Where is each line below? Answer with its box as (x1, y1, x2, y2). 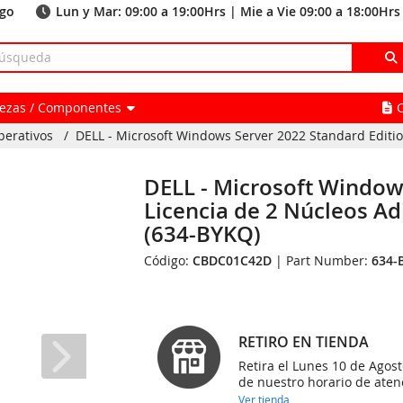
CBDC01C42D (193, 252, 273, 269)
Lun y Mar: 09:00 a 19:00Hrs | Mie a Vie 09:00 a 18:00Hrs (56, 3, 400, 20)
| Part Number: (272, 252, 372, 269)
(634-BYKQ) (144, 219, 262, 248)
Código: (144, 252, 193, 269)
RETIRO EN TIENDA (238, 332, 370, 352)
